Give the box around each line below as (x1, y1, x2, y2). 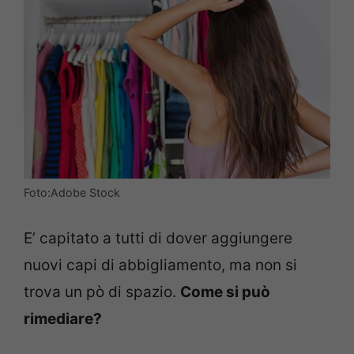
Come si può (180, 282, 270, 301)
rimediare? (24, 309, 102, 328)
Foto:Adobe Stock (24, 186, 120, 200)
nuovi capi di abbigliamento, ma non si (24, 255, 297, 274)
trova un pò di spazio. (24, 282, 180, 301)
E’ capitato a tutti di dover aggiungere (24, 228, 292, 247)
